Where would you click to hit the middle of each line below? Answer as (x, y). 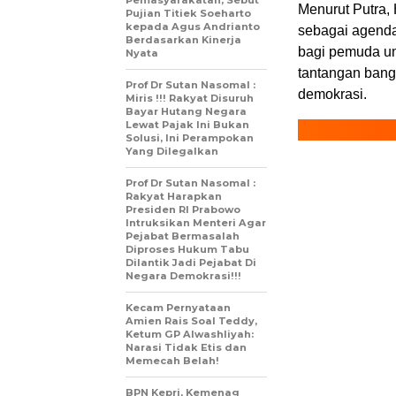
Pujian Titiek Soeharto (188, 14)
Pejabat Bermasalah (183, 236)
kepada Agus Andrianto (193, 27)
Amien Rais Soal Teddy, (191, 321)
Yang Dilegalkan (172, 152)
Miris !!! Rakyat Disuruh (190, 99)
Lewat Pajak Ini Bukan (187, 125)
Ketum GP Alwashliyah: (190, 335)
